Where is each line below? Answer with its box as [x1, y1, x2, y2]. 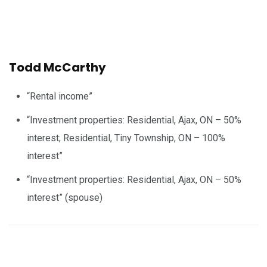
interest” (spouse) [27, 191, 103, 203]
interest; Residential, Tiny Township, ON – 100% [27, 132, 225, 144]
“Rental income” [27, 90, 92, 102]
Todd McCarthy [9, 58, 106, 76]
